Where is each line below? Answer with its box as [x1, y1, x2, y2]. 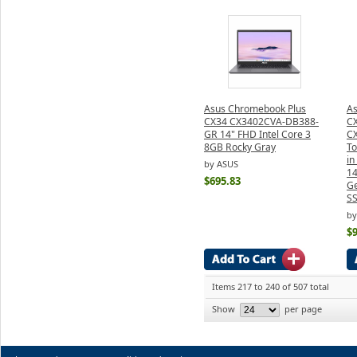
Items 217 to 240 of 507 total [212, 280, 329, 292]
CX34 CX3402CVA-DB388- [204, 114, 319, 128]
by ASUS [204, 158, 238, 171]
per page [282, 302, 322, 315]
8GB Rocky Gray [204, 139, 276, 154]
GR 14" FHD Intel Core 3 [204, 127, 311, 141]
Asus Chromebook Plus [204, 101, 306, 116]
